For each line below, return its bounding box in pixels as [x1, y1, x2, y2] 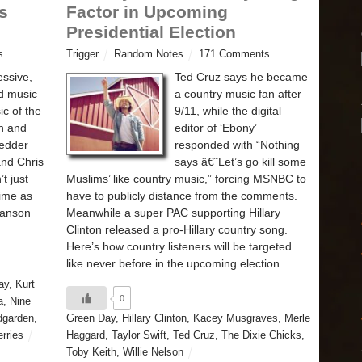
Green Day [66, 312, 116, 324]
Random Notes [114, 48, 184, 61]
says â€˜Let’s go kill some [175, 155, 306, 169]
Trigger [66, 48, 99, 61]
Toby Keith [66, 346, 116, 358]
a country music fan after [175, 87, 301, 101]
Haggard [66, 329, 105, 341]
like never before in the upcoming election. [66, 257, 283, 271]
